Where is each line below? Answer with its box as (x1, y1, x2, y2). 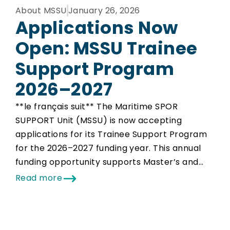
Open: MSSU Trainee (15, 36, 198, 61)
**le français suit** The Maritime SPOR (15, 101, 178, 113)
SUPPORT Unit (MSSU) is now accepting (15, 114, 182, 127)
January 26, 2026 (68, 5, 140, 17)
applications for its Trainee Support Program (15, 128, 207, 141)
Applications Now (15, 15, 178, 41)
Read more (15, 171, 63, 184)
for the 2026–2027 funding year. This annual (15, 142, 201, 155)
